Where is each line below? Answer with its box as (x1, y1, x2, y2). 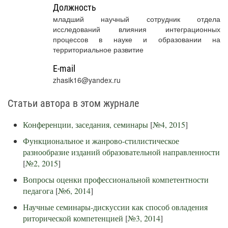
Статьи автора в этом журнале (8, 97, 139, 109)
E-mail (52, 63, 75, 74)
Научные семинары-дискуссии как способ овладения (23, 202, 208, 212)
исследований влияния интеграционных (52, 24, 220, 34)
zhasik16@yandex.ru (52, 75, 121, 85)
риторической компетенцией (23, 213, 123, 223)
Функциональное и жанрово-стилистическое (23, 135, 179, 146)
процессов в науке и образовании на (52, 34, 220, 44)
